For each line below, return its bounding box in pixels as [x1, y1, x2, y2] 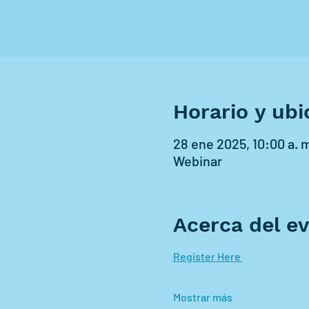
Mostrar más [172, 290, 232, 303]
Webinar [172, 152, 222, 169]
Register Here [172, 250, 243, 263]
